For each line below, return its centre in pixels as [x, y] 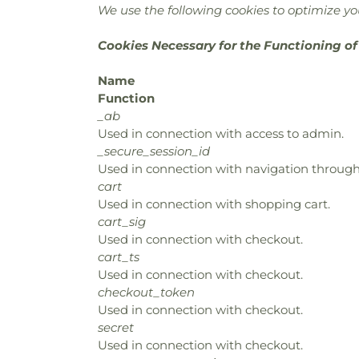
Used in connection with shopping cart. [214, 204]
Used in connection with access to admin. [221, 133]
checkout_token [146, 292]
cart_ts [119, 257]
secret [116, 327]
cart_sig [122, 222]
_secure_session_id [154, 151]
